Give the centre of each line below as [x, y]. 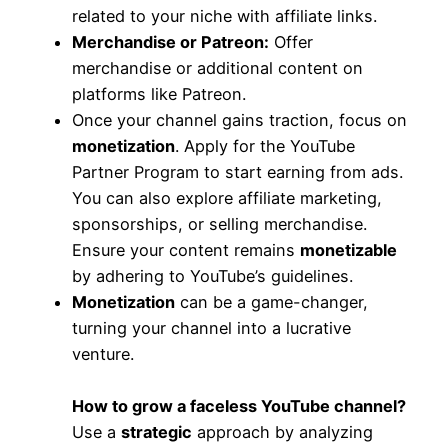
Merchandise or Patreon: [170, 42]
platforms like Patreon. [159, 94]
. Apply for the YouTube [265, 146]
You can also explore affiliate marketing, [227, 198]
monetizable [348, 250]
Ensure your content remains [186, 250]
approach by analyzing [282, 432]
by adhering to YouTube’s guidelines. [212, 276]
